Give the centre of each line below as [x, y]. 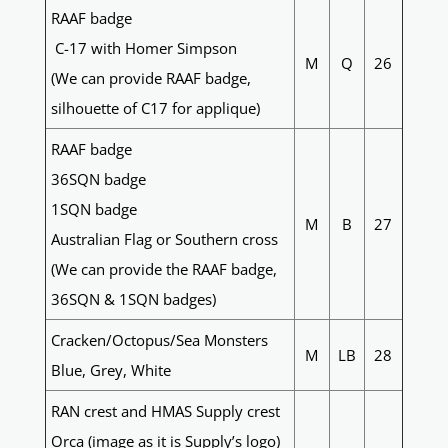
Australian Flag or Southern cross [164, 239]
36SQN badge [98, 179]
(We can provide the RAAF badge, [163, 269]
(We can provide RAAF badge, [150, 78]
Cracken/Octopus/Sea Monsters [159, 340]
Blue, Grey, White [110, 370]
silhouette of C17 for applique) [155, 108]
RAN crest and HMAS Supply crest [165, 411]
